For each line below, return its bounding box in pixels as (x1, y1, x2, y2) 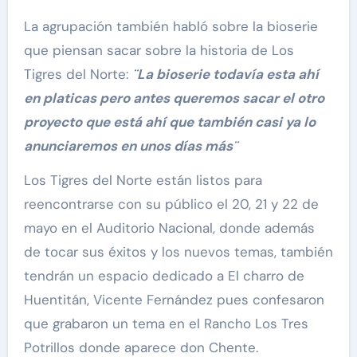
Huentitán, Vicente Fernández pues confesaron (23, 290, 324, 308)
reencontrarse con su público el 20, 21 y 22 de (23, 194, 319, 213)
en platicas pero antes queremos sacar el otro (23, 88, 324, 107)
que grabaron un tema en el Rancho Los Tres (23, 314, 308, 332)
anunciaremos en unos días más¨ (23, 136, 237, 155)
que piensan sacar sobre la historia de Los (23, 41, 294, 59)
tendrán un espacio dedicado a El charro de (23, 266, 304, 284)
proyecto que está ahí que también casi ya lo (23, 112, 316, 131)
